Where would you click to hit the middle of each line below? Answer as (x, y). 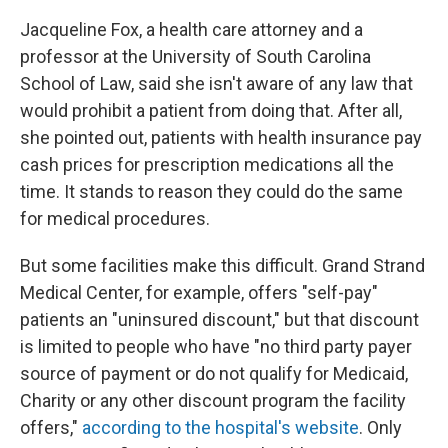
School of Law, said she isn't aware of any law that (216, 83)
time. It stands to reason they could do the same (211, 191)
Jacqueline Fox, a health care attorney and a (191, 29)
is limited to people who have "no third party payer (216, 346)
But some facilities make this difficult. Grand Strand (222, 265)
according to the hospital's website (220, 427)
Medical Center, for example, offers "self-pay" (199, 292)
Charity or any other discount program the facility (213, 400)
